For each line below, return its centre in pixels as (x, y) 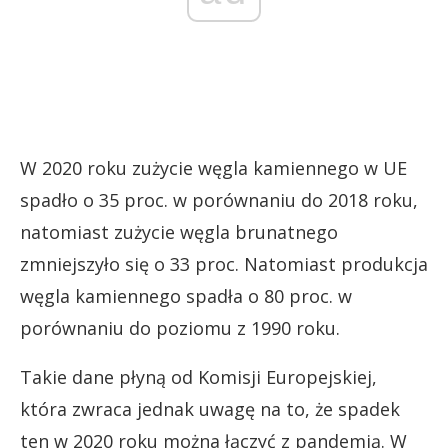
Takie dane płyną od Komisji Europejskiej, (198, 377)
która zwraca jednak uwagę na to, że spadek (210, 409)
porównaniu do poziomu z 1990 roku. (180, 328)
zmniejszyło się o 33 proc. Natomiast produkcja (224, 264)
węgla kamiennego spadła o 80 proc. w (186, 296)
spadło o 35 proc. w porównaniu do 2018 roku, (219, 200)
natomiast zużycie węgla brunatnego (179, 232)
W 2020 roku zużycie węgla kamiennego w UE (213, 168)
